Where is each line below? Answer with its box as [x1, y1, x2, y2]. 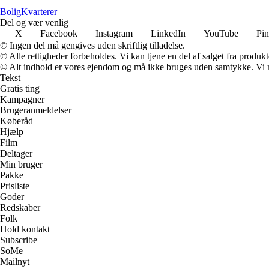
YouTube [204, 28, 238, 38]
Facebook [40, 28, 77, 38]
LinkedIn [151, 28, 186, 38]
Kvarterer [21, 6, 57, 17]
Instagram [95, 28, 133, 38]
